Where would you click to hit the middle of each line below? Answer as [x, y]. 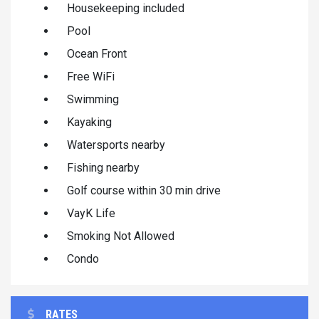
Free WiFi [91, 76]
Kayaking [89, 122]
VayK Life [91, 213]
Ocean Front [97, 53]
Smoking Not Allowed [121, 236]
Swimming [93, 99]
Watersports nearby [116, 145]
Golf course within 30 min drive [144, 190]
